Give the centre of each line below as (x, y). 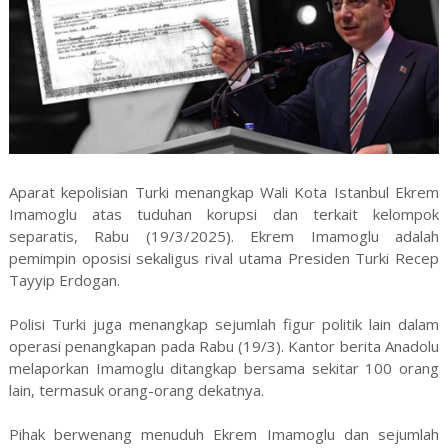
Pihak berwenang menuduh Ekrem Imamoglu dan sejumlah (224, 433)
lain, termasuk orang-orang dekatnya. (136, 389)
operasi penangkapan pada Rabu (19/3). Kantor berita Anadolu (224, 345)
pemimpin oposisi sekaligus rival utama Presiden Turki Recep (224, 257)
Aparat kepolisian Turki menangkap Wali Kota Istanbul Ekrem (224, 191)
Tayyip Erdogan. (64, 279)
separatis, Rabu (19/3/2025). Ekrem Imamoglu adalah (224, 235)
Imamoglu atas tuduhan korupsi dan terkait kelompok (224, 213)
